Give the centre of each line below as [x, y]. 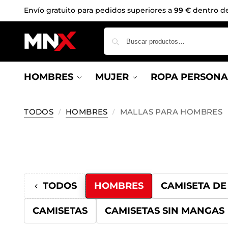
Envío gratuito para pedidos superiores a [99, 10]
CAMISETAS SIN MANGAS [165, 211]
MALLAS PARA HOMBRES [171, 112]
